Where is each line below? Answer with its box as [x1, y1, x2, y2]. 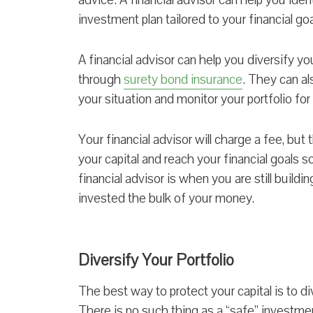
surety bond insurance [124, 70, 242, 89]
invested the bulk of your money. [78, 189, 258, 208]
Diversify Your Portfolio [78, 249, 234, 271]
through [78, 70, 124, 89]
